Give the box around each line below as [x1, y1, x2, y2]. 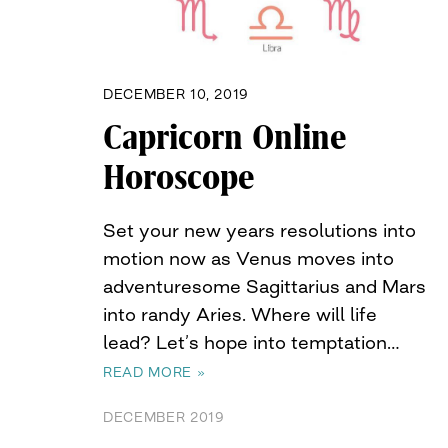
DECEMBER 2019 [103, 408, 225, 425]
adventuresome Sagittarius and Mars [103, 274, 426, 297]
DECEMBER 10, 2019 [103, 85, 250, 102]
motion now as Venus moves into [103, 246, 394, 269]
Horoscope [103, 157, 255, 198]
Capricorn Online [103, 117, 347, 158]
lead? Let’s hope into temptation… [103, 330, 400, 353]
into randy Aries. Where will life [103, 302, 377, 325]
